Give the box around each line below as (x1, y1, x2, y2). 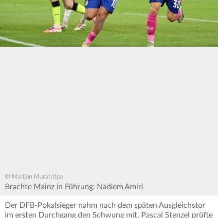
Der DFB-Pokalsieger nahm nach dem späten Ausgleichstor (5, 201, 205, 209)
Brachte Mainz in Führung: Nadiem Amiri (5, 182, 143, 191)
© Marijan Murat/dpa (5, 173, 63, 180)
